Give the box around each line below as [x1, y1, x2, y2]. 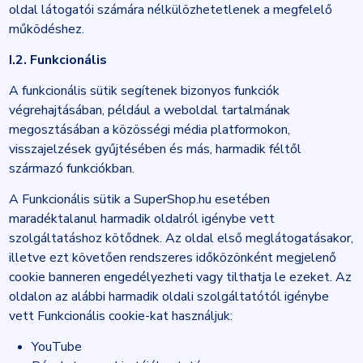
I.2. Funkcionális [8, 51, 107, 69]
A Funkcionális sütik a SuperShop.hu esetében [8, 190, 270, 208]
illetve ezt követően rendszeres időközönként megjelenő [8, 249, 336, 267]
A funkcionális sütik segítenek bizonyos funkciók [8, 82, 280, 100]
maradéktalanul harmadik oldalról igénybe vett [8, 210, 275, 228]
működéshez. [8, 20, 84, 38]
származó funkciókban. [8, 160, 135, 177]
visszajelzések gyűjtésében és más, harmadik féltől [8, 140, 301, 158]
